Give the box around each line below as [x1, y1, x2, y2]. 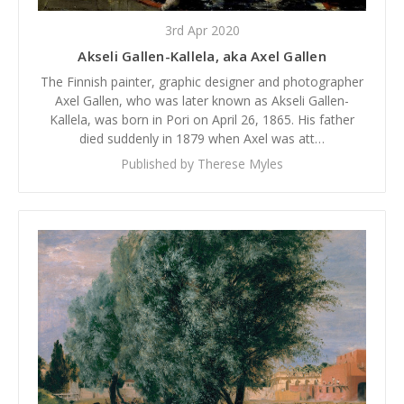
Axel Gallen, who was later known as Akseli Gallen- [55, 91, 349, 109]
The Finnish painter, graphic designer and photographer [41, 72, 363, 90]
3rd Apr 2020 [164, 21, 240, 39]
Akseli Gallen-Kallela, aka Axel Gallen [78, 46, 326, 65]
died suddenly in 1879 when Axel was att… [79, 129, 325, 147]
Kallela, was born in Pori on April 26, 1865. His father [50, 110, 354, 128]
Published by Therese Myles [121, 154, 283, 172]
